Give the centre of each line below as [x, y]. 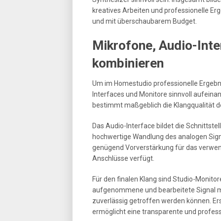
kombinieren [128, 63]
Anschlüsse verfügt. [123, 158]
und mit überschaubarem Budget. [145, 21]
